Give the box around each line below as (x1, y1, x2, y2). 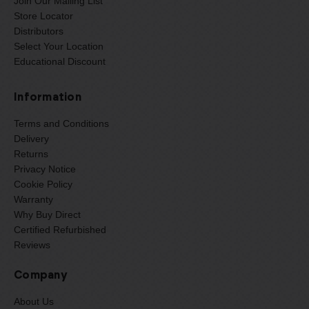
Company (14, 269, 68, 281)
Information (14, 91, 81, 103)
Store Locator (14, 10, 73, 21)
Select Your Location (14, 40, 103, 52)
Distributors (14, 25, 63, 37)
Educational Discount (14, 55, 106, 67)
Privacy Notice (14, 163, 76, 175)
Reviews (14, 239, 50, 250)
